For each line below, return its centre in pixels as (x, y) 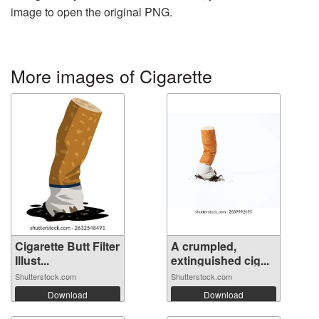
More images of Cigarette (111, 75)
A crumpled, (204, 246)
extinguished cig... (220, 260)
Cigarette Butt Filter (67, 246)
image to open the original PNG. (91, 11)
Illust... (32, 260)
